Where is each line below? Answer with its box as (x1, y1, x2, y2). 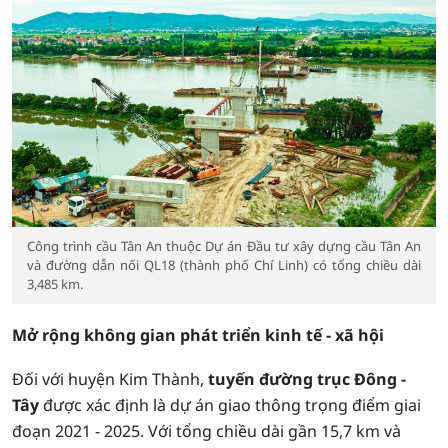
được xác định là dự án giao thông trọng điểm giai (39, 394, 421, 416)
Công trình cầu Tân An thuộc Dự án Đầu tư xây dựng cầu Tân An (27, 237, 421, 255)
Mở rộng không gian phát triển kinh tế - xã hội (12, 324, 384, 346)
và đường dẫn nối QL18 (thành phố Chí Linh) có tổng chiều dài (27, 256, 421, 274)
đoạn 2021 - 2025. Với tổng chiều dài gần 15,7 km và (12, 420, 401, 442)
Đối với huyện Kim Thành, (12, 368, 208, 390)
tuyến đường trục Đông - (208, 368, 406, 390)
